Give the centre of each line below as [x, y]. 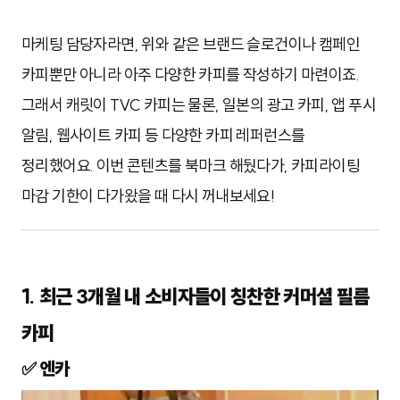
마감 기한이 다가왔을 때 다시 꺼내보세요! [148, 196]
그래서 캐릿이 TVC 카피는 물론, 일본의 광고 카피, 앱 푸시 [199, 105]
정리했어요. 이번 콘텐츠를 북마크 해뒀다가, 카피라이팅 [191, 166]
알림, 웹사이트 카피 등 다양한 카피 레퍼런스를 [163, 136]
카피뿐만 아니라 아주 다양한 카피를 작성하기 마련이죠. [190, 75]
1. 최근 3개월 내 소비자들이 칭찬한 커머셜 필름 [196, 297]
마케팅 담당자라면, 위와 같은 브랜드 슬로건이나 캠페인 [191, 45]
